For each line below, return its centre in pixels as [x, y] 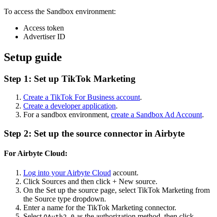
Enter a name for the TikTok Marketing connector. [100, 207]
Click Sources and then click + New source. [90, 181]
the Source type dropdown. [65, 199]
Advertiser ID [44, 36]
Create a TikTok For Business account [82, 97]
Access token [44, 28]
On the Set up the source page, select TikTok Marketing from [116, 190]
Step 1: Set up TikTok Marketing [70, 78]
